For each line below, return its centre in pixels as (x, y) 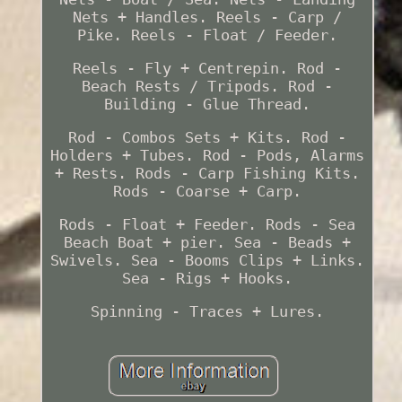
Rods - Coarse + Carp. (207, 192)
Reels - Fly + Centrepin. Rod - (207, 69)
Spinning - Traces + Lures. (207, 312)
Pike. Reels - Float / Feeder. (207, 35)
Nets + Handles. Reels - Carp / (207, 17)
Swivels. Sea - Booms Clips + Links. (207, 261)
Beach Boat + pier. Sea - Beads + (207, 243)
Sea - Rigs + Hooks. (207, 279)
